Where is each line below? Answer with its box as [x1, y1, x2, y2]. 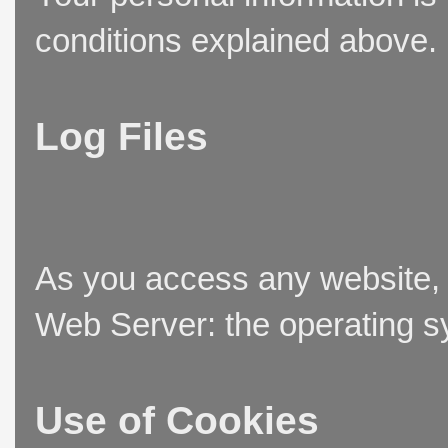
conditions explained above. [35, 22, 437, 60]
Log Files [35, 115, 208, 159]
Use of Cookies [35, 399, 319, 443]
